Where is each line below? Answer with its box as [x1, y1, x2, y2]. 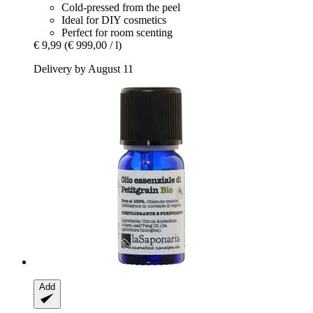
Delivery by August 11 [34, 63, 133, 75]
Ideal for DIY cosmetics [61, 14, 166, 27]
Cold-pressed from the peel [61, 1, 180, 14]
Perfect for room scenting [61, 27, 173, 39]
